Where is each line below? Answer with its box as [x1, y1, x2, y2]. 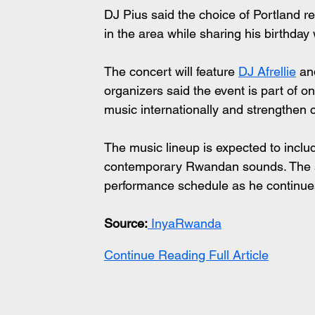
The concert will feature [104, 64, 238, 79]
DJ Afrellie [238, 64, 296, 79]
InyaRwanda [148, 216, 221, 231]
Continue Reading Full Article [104, 247, 269, 262]
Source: [104, 216, 148, 231]
